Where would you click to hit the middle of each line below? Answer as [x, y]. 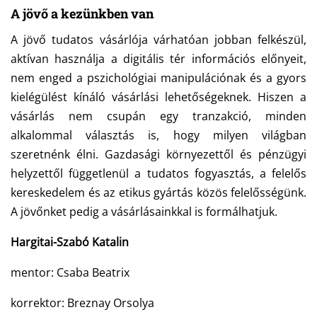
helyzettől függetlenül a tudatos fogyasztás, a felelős [158, 174]
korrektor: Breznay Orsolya [82, 303]
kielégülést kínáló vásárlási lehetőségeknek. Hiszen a [158, 97]
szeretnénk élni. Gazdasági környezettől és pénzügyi [158, 155]
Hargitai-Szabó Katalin [70, 242]
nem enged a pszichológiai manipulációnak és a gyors [158, 78]
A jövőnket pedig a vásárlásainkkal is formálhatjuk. [144, 212]
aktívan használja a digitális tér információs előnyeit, [158, 59]
